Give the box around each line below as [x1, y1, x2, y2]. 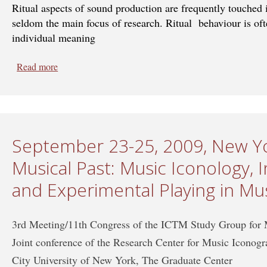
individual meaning [12, 30, 96, 45]
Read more [17, 60, 58, 73]
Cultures [58, 74, 90, 87]
